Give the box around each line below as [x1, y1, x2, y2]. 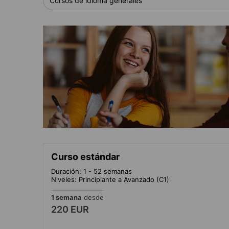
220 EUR [51, 203, 89, 215]
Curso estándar [51, 151, 120, 162]
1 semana [51, 193, 82, 201]
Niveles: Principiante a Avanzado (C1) [51, 175, 169, 184]
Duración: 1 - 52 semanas [51, 167, 132, 175]
